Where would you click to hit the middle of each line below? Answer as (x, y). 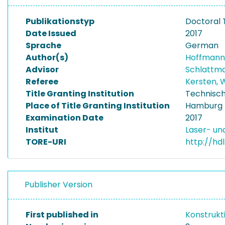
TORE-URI (46, 142)
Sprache (43, 45)
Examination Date (65, 118)
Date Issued (51, 33)
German (202, 45)
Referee (42, 82)
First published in (62, 215)
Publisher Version (59, 185)
